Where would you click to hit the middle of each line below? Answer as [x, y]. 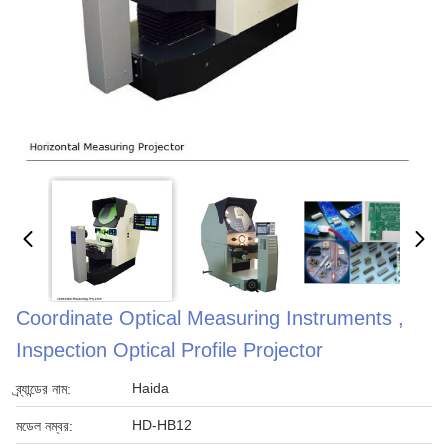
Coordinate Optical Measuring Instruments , [210, 318]
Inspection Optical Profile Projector [169, 350]
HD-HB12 [162, 425]
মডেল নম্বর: [44, 426]
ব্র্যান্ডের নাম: [43, 389]
